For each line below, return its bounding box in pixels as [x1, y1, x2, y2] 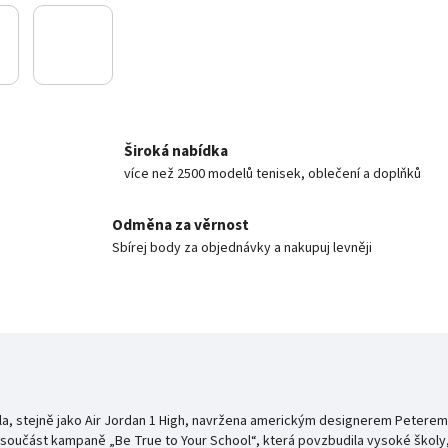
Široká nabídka [124, 140, 228, 162]
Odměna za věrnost [111, 214, 249, 236]
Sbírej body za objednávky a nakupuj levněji [111, 238, 372, 258]
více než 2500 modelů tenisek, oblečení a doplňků [124, 164, 421, 184]
